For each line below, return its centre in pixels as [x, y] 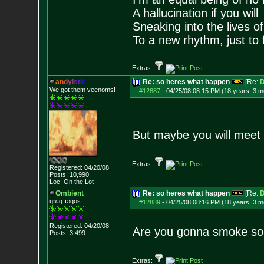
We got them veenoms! [82, 90]
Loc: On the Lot [71, 181]
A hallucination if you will [195, 13]
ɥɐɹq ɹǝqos [65, 201]
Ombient [69, 193]
